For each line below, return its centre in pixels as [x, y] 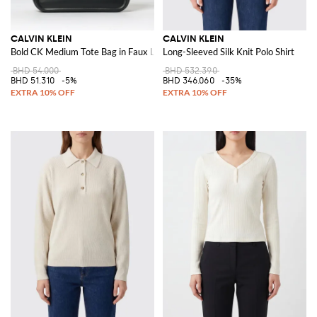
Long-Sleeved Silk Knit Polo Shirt [229, 51]
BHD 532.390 [191, 70]
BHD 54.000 [36, 70]
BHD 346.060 [189, 80]
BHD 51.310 [33, 80]
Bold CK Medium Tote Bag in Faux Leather [96, 51]
